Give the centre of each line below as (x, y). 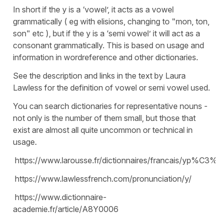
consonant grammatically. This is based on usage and (109, 46)
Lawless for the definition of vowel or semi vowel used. (111, 88)
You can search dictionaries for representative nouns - (110, 106)
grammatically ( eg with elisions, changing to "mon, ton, (111, 22)
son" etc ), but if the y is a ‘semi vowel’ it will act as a (107, 34)
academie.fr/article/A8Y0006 (66, 209)
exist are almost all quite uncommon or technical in (103, 130)
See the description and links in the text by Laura (99, 76)
